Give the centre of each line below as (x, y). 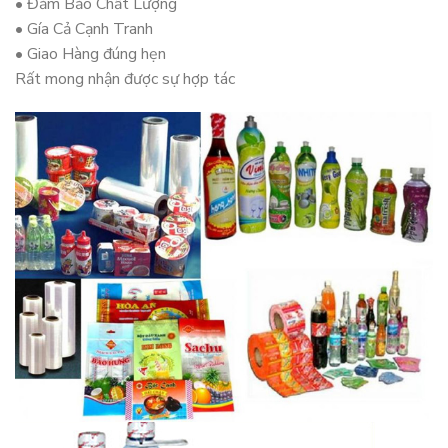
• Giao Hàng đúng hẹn (90, 53)
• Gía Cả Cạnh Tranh (84, 28)
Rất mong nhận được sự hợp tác (125, 78)
